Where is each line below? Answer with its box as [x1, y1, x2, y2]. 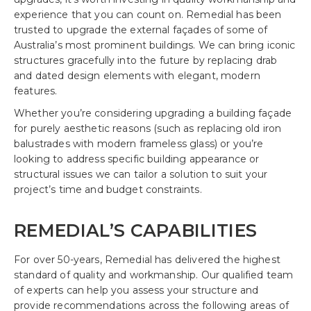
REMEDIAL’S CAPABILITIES [14, 220, 258, 241]
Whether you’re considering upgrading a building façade [14, 107, 292, 119]
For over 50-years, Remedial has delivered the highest [14, 253, 280, 266]
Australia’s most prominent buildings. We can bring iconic [14, 39, 296, 51]
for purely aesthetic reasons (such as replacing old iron [14, 122, 282, 135]
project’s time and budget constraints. [14, 183, 202, 196]
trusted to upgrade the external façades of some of [14, 24, 268, 36]
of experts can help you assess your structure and [14, 284, 259, 296]
